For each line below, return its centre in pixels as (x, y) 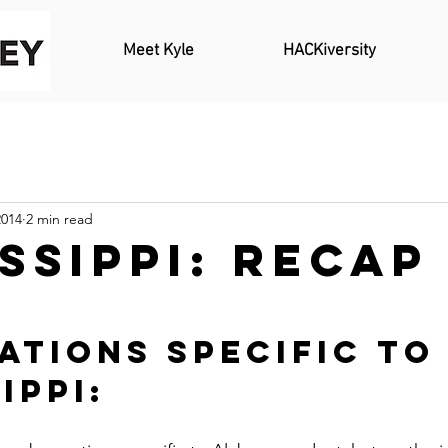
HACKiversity (329, 51)
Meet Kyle (158, 51)
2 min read (59, 218)
